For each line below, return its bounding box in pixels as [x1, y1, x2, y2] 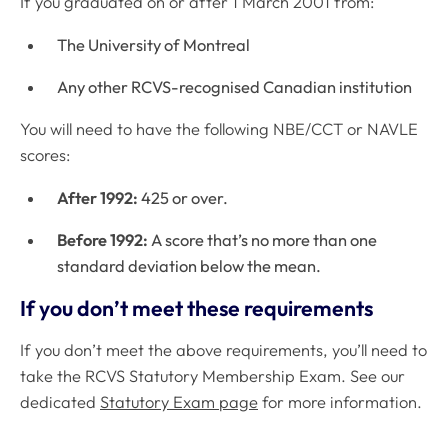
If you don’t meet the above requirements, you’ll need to [20, 340, 427, 361]
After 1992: [57, 187, 139, 208]
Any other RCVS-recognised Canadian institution [57, 77, 413, 97]
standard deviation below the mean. [57, 256, 322, 277]
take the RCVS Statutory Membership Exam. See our [20, 366, 405, 387]
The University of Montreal [57, 34, 251, 55]
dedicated [20, 392, 100, 413]
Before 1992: [57, 230, 149, 251]
